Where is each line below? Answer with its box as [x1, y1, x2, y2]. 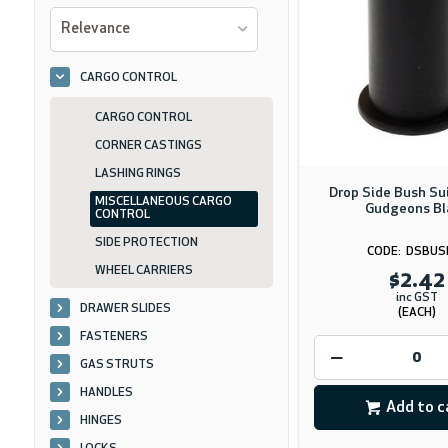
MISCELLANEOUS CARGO [94, 196, 232, 208]
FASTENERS [79, 331, 148, 343]
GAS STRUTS [79, 359, 154, 371]
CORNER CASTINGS [94, 140, 202, 152]
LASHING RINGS [94, 168, 181, 180]
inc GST [395, 292, 438, 304]
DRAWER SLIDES [79, 303, 171, 315]
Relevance [60, 22, 130, 37]
